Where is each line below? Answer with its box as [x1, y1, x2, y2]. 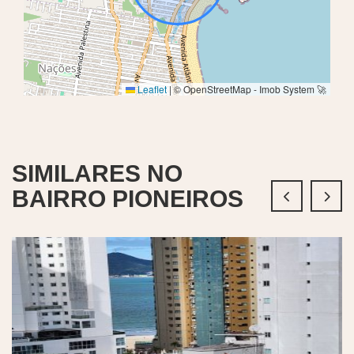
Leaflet [135, 81, 167, 96]
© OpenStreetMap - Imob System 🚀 [171, 81, 326, 96]
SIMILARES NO [12, 160, 183, 186]
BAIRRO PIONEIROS [12, 185, 243, 212]
